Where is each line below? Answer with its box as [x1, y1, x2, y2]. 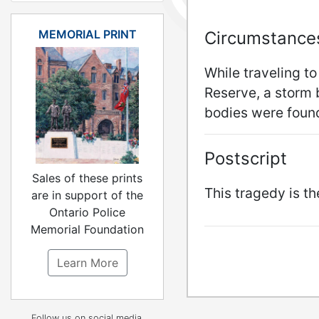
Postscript [204, 148, 287, 169]
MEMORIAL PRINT [38, 27, 137, 42]
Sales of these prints [32, 171, 142, 186]
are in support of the [31, 188, 143, 203]
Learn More [56, 256, 118, 271]
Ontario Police [49, 205, 125, 220]
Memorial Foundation [31, 222, 144, 237]
